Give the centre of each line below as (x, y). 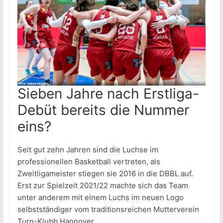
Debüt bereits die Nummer (103, 110)
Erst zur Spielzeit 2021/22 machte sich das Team (103, 185)
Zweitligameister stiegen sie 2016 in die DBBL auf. (105, 173)
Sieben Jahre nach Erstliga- (108, 93)
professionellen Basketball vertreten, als (89, 161)
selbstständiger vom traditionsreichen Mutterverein (108, 209)
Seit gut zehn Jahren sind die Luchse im (88, 149)
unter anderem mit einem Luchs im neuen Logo (100, 197)
